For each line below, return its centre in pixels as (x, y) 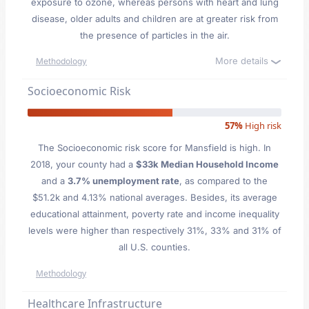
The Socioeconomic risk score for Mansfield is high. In (154, 148)
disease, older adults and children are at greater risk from (154, 19)
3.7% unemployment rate (123, 181)
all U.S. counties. (154, 247)
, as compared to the (223, 181)
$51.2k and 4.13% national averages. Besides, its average (154, 197)
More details (243, 61)
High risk (262, 126)
